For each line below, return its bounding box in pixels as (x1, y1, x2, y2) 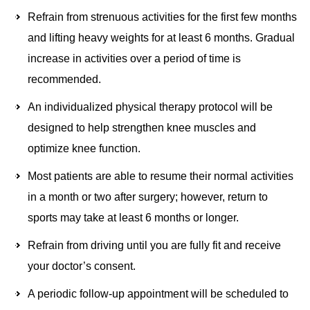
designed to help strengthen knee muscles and (28, 121, 256, 134)
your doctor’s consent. (28, 259, 136, 272)
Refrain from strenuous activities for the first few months (28, 10, 297, 23)
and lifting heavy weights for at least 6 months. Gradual (28, 31, 295, 44)
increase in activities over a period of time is (28, 52, 241, 64)
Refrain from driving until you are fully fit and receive (28, 239, 281, 251)
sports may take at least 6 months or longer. (28, 211, 239, 224)
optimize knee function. (28, 142, 140, 154)
